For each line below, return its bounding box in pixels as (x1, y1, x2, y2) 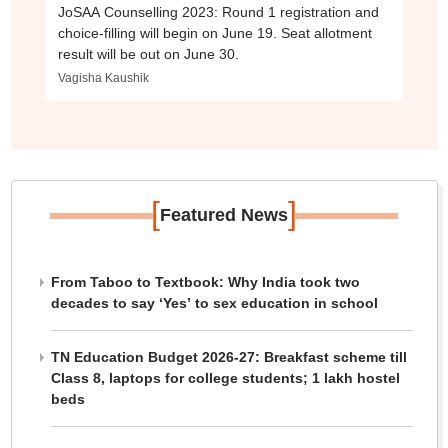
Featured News (160, 205, 288, 226)
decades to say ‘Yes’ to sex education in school (50, 295, 378, 312)
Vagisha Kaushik (57, 71, 149, 86)
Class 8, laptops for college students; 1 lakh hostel (50, 370, 400, 387)
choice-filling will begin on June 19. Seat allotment (57, 25, 372, 42)
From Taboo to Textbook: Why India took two (50, 274, 360, 291)
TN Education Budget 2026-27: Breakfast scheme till (50, 349, 407, 366)
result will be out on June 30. (57, 46, 239, 63)
